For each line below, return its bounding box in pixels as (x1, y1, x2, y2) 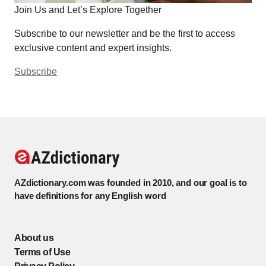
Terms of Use (14, 247, 70, 258)
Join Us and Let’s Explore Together (14, 5, 161, 15)
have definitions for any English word (14, 191, 166, 201)
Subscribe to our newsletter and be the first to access (14, 28, 235, 39)
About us (14, 233, 53, 243)
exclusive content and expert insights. (14, 43, 172, 53)
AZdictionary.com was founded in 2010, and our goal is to (14, 178, 247, 188)
